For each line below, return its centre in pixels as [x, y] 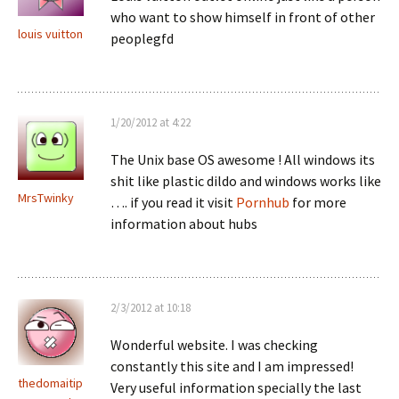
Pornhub [263, 202]
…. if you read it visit [173, 202]
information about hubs [184, 224]
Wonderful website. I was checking [214, 345]
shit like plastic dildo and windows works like [246, 181]
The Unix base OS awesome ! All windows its [243, 159]
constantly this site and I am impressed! [232, 366]
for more [318, 202]
